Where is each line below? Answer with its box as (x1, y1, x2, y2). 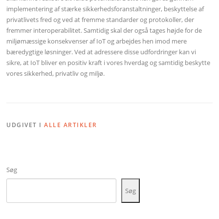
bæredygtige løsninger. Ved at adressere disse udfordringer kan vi (6, 47, 197, 56)
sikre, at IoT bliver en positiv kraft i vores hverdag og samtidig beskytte (6, 58, 211, 67)
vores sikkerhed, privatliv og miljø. (6, 68, 105, 78)
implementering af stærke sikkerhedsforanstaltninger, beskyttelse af (6, 4, 204, 13)
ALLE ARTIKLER (44, 121, 97, 130)
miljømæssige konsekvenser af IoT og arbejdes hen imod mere (6, 36, 187, 45)
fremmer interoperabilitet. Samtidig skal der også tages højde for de (6, 25, 202, 35)
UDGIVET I (6, 121, 44, 130)
